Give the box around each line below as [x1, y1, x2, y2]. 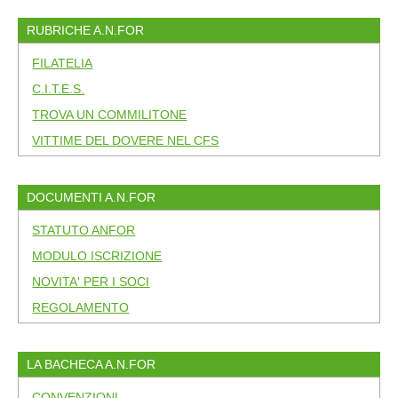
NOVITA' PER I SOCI [32, 275, 150, 290]
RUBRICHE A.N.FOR [27, 23, 145, 38]
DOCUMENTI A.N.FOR [27, 190, 156, 205]
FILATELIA [32, 56, 93, 71]
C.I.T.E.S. [32, 82, 85, 97]
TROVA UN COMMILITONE [32, 107, 187, 123]
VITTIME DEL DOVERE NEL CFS [32, 133, 219, 148]
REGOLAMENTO [32, 300, 130, 315]
